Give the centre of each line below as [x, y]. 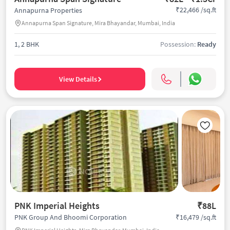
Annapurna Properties [48, 10]
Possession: [178, 44]
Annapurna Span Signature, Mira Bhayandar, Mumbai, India [98, 23]
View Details [78, 79]
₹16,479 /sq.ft [196, 217]
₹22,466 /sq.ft [196, 10]
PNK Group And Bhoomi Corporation [70, 217]
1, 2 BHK [26, 44]
